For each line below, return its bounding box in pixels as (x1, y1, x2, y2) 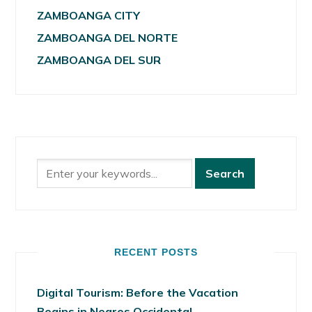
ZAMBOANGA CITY (37, 8, 141, 23)
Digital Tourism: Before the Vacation (37, 286, 239, 300)
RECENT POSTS (114, 247, 198, 258)
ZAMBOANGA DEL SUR (37, 53, 162, 68)
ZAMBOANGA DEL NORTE (37, 31, 178, 45)
